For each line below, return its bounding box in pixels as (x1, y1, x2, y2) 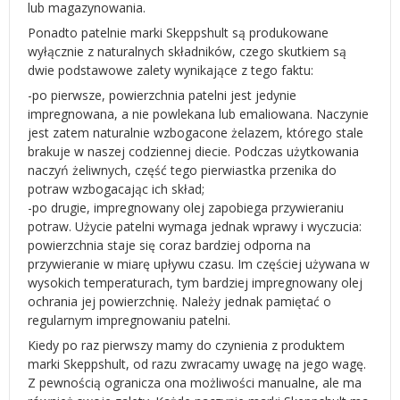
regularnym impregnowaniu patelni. (28, 312, 230, 329)
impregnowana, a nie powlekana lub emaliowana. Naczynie (28, 105, 369, 122)
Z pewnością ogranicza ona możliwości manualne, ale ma (28, 374, 362, 391)
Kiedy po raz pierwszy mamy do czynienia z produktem (28, 337, 345, 354)
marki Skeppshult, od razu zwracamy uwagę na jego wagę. (28, 355, 366, 372)
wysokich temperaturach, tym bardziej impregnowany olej (28, 274, 362, 291)
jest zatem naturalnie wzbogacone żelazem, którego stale (28, 124, 363, 141)
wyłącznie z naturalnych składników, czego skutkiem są (28, 43, 346, 60)
